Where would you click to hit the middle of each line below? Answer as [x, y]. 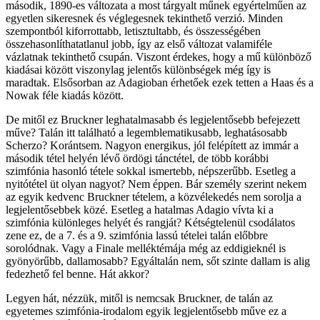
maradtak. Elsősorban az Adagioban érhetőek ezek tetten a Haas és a [160, 83]
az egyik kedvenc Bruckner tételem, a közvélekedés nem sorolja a [154, 197]
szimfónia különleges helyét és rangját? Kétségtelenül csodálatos [150, 223]
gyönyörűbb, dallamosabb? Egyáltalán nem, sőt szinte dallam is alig [158, 261]
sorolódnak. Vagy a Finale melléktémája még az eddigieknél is [146, 249]
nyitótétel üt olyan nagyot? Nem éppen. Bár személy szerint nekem [156, 184]
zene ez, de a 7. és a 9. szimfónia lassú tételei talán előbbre [137, 236]
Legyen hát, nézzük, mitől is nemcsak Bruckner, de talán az [139, 299]
